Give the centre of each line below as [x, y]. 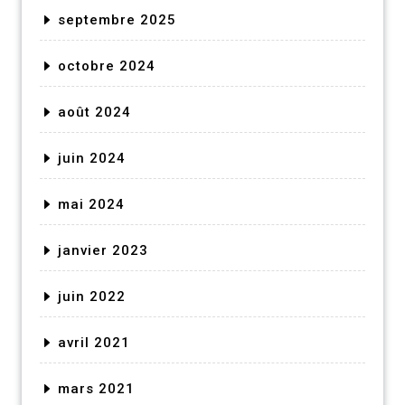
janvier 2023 [103, 250]
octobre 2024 [107, 66]
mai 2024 [91, 204]
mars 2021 [96, 388]
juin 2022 [92, 296]
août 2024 [94, 112]
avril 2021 [94, 342]
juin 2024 [92, 158]
